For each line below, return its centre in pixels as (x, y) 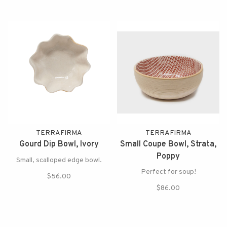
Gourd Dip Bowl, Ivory (59, 144)
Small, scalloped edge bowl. (59, 160)
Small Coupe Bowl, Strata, (168, 144)
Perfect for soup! (168, 172)
